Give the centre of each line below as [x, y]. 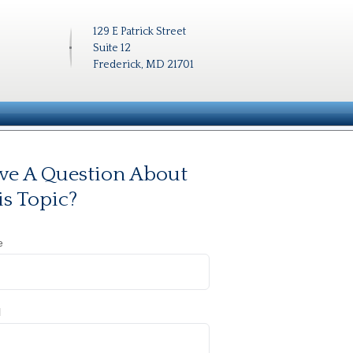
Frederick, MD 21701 [143, 65]
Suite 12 [112, 48]
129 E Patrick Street [139, 32]
